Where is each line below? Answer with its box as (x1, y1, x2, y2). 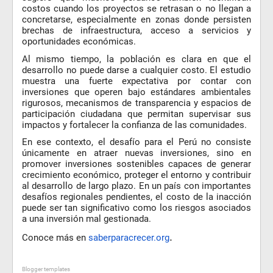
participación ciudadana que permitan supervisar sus (22, 108, 251, 119)
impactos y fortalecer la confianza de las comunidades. (22, 119, 247, 130)
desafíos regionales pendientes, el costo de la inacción (22, 191, 251, 203)
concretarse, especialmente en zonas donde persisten (22, 13, 251, 25)
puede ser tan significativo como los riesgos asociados (22, 202, 251, 214)
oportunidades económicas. (22, 35, 136, 47)
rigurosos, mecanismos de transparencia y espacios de (22, 97, 251, 108)
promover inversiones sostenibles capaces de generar (22, 158, 251, 170)
